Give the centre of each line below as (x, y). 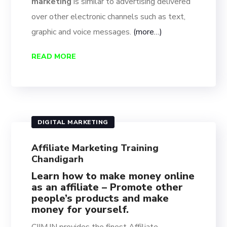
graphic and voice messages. (83, 32)
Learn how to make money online (113, 176)
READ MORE (54, 56)
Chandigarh (58, 159)
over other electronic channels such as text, (109, 17)
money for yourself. (80, 210)
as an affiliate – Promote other (107, 187)
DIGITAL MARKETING (73, 122)
